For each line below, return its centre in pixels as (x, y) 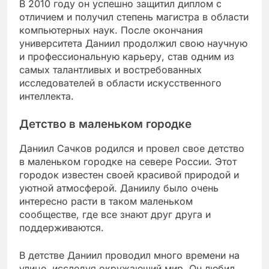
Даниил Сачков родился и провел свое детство (132, 149)
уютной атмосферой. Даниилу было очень (119, 188)
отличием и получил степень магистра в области (134, 17)
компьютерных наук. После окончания (111, 30)
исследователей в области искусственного (120, 83)
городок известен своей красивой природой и (129, 175)
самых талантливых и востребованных (110, 69)
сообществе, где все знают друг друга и (115, 215)
